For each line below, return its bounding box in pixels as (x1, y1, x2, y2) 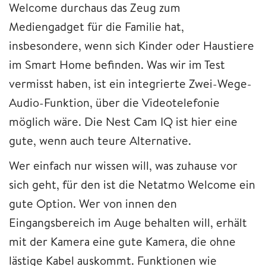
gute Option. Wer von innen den (9, 195, 177, 211)
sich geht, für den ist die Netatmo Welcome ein (9, 176, 255, 192)
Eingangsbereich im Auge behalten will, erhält (9, 214, 247, 230)
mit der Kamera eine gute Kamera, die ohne (9, 233, 236, 249)
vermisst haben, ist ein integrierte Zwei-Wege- (9, 75, 252, 91)
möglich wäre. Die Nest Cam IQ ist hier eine (9, 113, 237, 129)
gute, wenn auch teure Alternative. (9, 132, 191, 148)
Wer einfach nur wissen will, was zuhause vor (9, 157, 237, 173)
